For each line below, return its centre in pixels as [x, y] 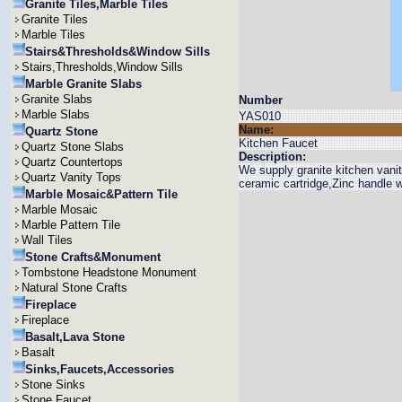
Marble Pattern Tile [71, 225]
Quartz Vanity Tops [71, 177]
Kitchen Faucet [278, 143]
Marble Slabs [56, 114]
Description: [272, 157]
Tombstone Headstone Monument [109, 272]
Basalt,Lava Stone [75, 337]
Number [261, 100]
